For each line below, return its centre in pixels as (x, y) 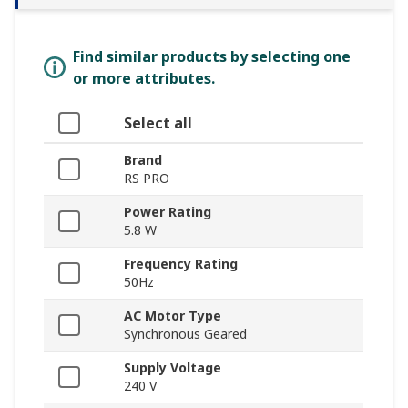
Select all (158, 122)
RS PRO (147, 178)
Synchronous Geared (185, 333)
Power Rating (168, 211)
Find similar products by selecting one (212, 56)
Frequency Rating (181, 263)
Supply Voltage (173, 367)
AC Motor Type (173, 315)
